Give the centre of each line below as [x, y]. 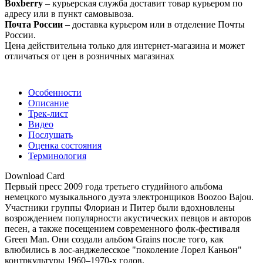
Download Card [35, 176]
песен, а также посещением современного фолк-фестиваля [122, 228]
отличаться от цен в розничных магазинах [90, 56]
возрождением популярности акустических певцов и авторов [128, 218]
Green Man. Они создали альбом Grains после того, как [114, 239]
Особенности [55, 92]
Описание [48, 103]
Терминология [57, 156]
